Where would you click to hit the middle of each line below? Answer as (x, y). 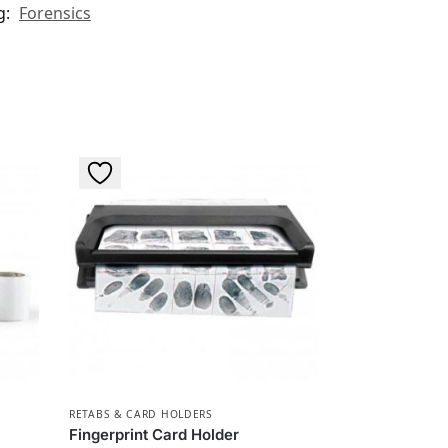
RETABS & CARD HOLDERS (141, 414)
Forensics (55, 13)
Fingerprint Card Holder (154, 435)
